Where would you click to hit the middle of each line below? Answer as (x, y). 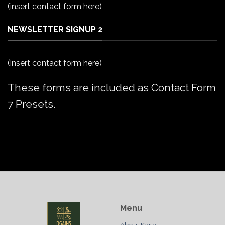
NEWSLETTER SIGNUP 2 (55, 30)
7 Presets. (31, 104)
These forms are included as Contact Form (112, 88)
